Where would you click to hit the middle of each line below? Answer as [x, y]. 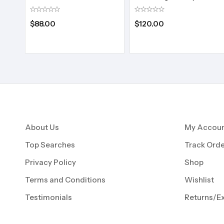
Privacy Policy [50, 162]
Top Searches [50, 144]
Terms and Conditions [65, 179]
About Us [42, 127]
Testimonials [48, 197]
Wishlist [199, 179]
